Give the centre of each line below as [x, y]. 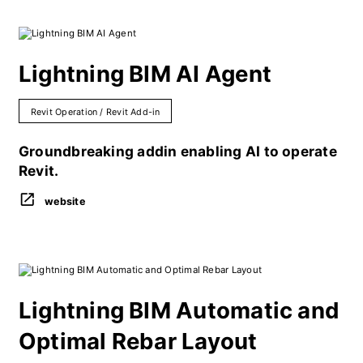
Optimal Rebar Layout [138, 342]
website [65, 201]
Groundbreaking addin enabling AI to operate [177, 152]
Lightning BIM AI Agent [145, 74]
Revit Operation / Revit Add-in [95, 112]
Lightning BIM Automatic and [179, 311]
